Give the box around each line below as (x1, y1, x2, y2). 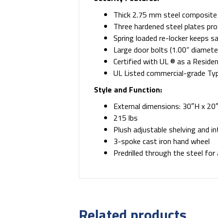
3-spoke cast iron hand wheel (113, 135, 210, 147)
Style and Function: (94, 83, 164, 95)
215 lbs (113, 111, 138, 124)
